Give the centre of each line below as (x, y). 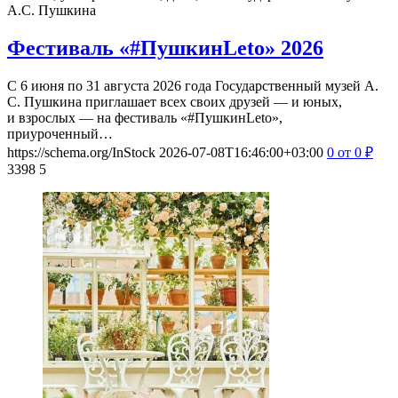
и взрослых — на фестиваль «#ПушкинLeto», (145, 117)
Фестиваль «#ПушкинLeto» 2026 (165, 48)
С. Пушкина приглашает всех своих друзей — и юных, (175, 101)
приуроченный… (60, 133)
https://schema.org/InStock (81, 152)
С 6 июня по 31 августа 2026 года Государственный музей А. (193, 85)
